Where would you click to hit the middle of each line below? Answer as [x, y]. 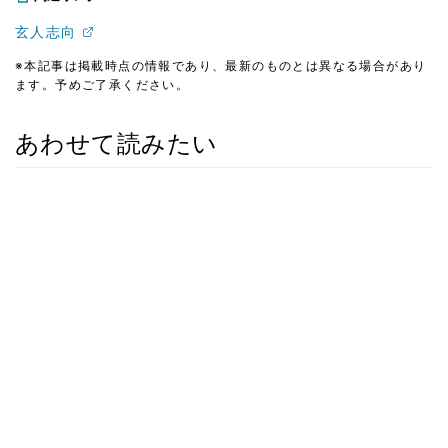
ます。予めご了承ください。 [102, 84]
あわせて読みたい [116, 143]
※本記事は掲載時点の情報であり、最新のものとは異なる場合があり [221, 65]
